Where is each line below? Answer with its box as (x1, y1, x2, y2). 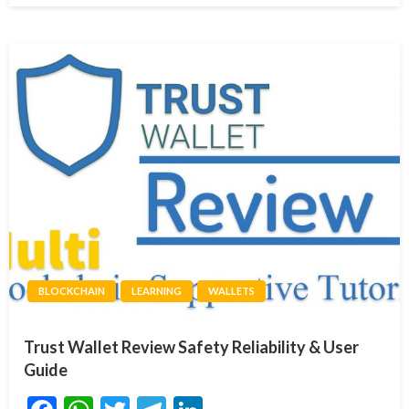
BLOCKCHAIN (38, 285, 105, 297)
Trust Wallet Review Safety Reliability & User (24, 337, 359, 357)
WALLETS (208, 285, 255, 297)
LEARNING (131, 285, 182, 297)
